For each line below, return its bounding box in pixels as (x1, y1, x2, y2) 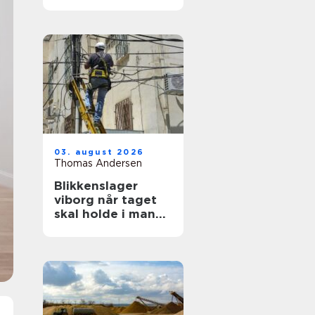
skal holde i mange (54, 207, 172, 221)
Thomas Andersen (54, 157, 142, 169)
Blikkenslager (54, 179, 138, 193)
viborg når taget (54, 193, 98, 207)
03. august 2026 (54, 147, 144, 157)
